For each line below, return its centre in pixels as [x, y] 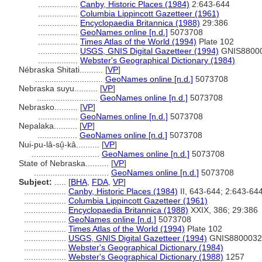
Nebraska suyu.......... [59, 88]
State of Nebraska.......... [65, 163]
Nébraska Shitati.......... [62, 70]
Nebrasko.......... [49, 107]
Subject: [35, 182]
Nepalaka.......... [49, 126]
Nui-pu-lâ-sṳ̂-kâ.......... [60, 144]
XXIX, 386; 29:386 [223, 210]
